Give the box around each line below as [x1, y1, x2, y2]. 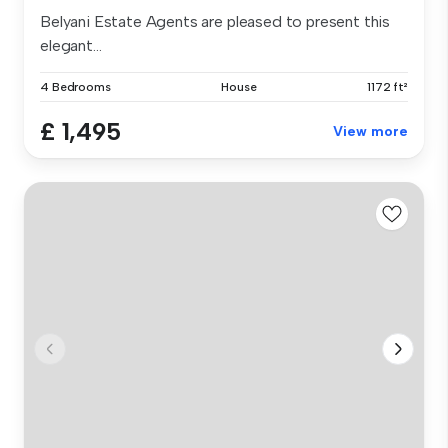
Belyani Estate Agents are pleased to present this [40, 12, 391, 32]
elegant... [40, 36, 102, 56]
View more [333, 123, 408, 141]
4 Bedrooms [40, 80, 111, 95]
